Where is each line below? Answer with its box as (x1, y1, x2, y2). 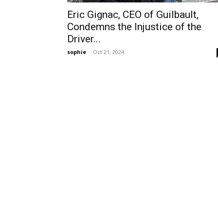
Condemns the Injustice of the (67, 21, 201, 33)
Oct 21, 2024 (93, 48, 124, 55)
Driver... (67, 33, 101, 45)
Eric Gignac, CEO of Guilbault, (67, 9, 199, 20)
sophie (67, 48, 86, 55)
